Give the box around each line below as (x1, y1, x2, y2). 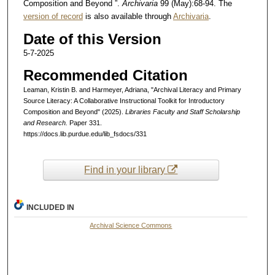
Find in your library (84, 164, 168, 175)
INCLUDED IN (26, 203, 75, 212)
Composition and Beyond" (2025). (23, 108, 125, 116)
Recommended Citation (23, 67, 188, 84)
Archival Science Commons (90, 222, 172, 230)
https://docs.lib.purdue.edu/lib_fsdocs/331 (23, 130, 147, 138)
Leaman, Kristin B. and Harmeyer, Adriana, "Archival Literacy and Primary (23, 86, 241, 94)
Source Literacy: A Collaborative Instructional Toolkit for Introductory (23, 97, 225, 105)
